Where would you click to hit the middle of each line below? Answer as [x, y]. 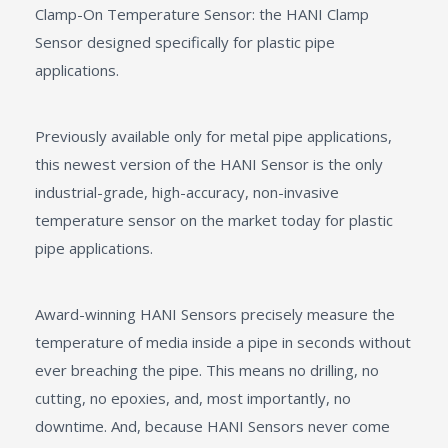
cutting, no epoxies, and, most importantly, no [193, 398]
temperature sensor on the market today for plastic [214, 220]
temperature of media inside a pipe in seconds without [223, 342]
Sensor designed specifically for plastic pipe [185, 42]
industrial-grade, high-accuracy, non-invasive [187, 192]
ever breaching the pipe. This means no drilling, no [207, 370]
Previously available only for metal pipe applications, [213, 136]
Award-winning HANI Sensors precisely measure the [215, 314]
